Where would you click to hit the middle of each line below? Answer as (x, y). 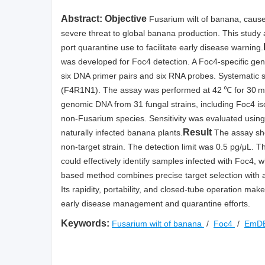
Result (197, 132)
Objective (126, 19)
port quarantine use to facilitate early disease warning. (162, 47)
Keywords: (85, 223)
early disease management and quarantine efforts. (156, 203)
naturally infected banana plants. (122, 132)
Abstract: (82, 19)
